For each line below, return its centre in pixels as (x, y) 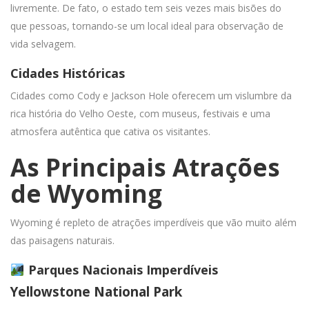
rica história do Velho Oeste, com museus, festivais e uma (140, 114)
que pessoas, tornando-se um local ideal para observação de (147, 26)
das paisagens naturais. (62, 241)
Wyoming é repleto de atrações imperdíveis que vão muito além (153, 223)
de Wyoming (86, 194)
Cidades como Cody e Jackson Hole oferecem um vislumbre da (151, 96)
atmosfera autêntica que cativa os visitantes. (110, 132)
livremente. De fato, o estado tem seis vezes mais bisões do (146, 8)
